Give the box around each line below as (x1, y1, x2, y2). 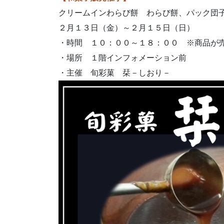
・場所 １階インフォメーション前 (58, 53, 186, 62)
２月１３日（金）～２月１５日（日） (58, 23, 194, 32)
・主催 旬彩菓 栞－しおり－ (58, 68, 170, 77)
